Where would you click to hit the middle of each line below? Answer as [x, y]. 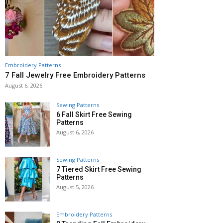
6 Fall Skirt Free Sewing [94, 115]
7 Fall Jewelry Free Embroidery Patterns [75, 75]
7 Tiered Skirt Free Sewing [99, 169]
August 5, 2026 [75, 187]
